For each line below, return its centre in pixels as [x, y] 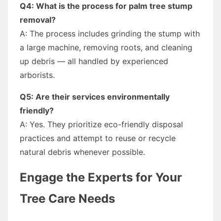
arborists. [37, 75]
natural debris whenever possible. [82, 152]
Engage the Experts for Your [101, 177]
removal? [38, 19]
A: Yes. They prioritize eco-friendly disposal [101, 124]
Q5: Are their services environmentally [95, 96]
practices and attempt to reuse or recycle [98, 138]
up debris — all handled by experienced [94, 61]
